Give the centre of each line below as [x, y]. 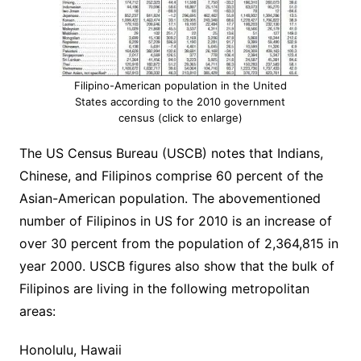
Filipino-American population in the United [180, 85]
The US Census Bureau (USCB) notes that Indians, [171, 153]
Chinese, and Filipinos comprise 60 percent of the [171, 176]
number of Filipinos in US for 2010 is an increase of [175, 221]
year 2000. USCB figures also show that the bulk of [176, 266]
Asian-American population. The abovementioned [170, 198]
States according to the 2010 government [180, 102]
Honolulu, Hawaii [70, 350]
